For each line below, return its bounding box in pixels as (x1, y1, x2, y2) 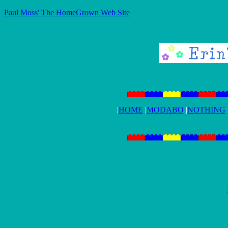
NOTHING (187, 105, 225, 114)
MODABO (146, 105, 184, 114)
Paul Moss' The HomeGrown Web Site (4, 8, 130, 17)
